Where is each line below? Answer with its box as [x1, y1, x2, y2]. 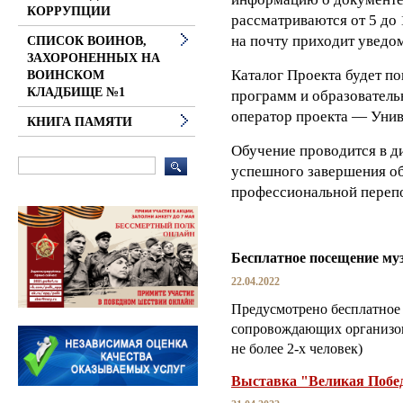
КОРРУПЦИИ [27, 4, 111, 18]
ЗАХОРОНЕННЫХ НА [27, 51, 160, 65]
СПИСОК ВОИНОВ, [27, 34, 147, 48]
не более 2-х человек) [231, 340, 363, 356]
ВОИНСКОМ [27, 68, 104, 82]
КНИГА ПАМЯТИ [27, 115, 132, 129]
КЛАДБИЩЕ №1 [27, 85, 125, 99]
